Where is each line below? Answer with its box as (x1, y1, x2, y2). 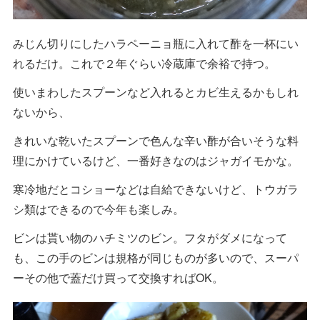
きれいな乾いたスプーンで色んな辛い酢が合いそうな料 (13, 131, 299, 149)
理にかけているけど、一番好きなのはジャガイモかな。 (13, 151, 299, 169)
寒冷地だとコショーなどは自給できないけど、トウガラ (13, 180, 299, 197)
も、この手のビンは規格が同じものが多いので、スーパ (13, 249, 299, 266)
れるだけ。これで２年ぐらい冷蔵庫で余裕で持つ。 (13, 54, 276, 71)
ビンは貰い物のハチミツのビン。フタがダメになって (13, 229, 287, 246)
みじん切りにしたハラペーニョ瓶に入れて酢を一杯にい (13, 34, 299, 51)
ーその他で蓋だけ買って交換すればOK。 (13, 269, 224, 286)
